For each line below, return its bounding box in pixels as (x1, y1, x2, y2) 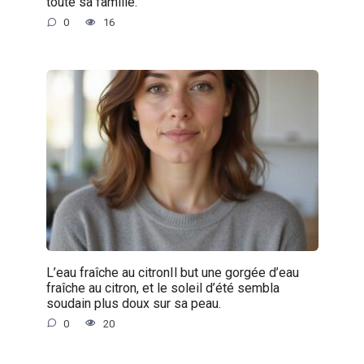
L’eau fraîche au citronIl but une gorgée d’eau (45, 264, 299, 280)
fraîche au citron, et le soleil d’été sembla (45, 279, 279, 296)
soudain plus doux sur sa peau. (45, 295, 221, 311)
